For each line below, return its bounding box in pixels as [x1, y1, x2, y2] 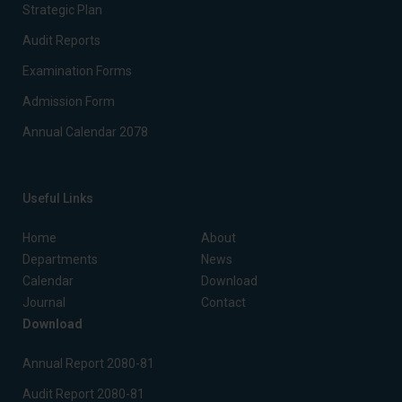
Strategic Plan [22, 3, 102, 17]
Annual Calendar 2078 [22, 125, 148, 139]
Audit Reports [22, 33, 100, 48]
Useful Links [22, 191, 93, 205]
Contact [201, 295, 246, 310]
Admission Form [22, 94, 115, 109]
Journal [22, 295, 66, 310]
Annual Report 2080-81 [22, 356, 154, 371]
